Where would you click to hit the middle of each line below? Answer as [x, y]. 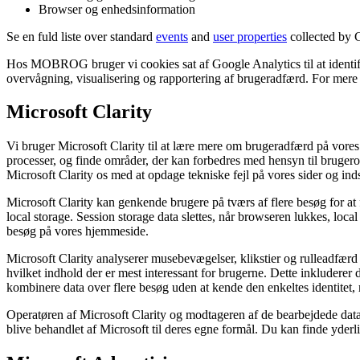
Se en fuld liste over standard [81, 36]
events [172, 36]
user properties [250, 36]
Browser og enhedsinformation [117, 9]
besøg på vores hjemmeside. [78, 231]
